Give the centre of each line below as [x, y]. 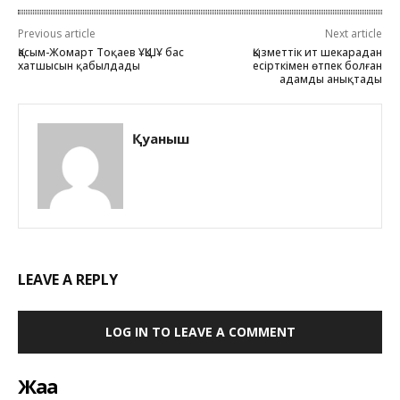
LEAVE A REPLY [68, 279]
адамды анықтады [330, 79]
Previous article [57, 33]
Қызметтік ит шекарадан [317, 52]
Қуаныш [161, 138]
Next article [353, 33]
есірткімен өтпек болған [317, 65]
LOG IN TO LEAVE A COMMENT [200, 331]
